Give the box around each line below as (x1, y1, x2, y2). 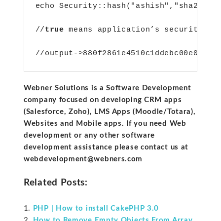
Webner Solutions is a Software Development (24, 84, 191, 92)
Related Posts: (24, 178, 88, 187)
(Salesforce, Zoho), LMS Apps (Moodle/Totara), (24, 108, 196, 116)
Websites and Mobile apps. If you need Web (24, 120, 186, 128)
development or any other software (24, 132, 155, 140)
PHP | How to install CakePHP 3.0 (33, 205, 159, 213)
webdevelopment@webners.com (24, 155, 143, 163)
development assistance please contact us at (24, 144, 189, 151)
